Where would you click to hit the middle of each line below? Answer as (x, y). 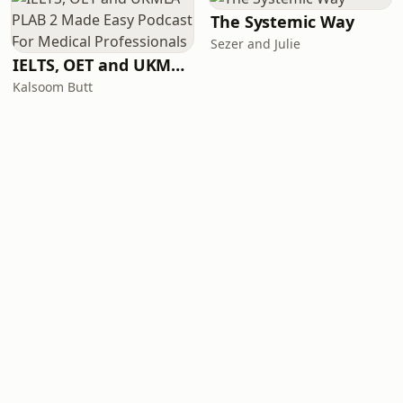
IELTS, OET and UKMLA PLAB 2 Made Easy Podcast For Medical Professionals (178, 65)
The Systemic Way (282, 22)
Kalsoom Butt (53, 87)
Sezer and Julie (255, 44)
